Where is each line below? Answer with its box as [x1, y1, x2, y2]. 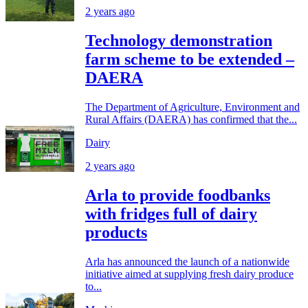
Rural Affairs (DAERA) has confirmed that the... [85, 113, 297, 126]
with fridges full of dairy [85, 205, 257, 223]
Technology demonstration [85, 32, 272, 50]
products [85, 223, 147, 242]
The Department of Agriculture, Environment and [85, 101, 300, 113]
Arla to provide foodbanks [85, 186, 270, 205]
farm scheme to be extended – [85, 50, 294, 69]
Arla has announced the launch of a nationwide [85, 256, 289, 268]
